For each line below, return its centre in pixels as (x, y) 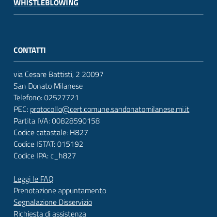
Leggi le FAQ (34, 179)
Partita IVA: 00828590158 (57, 121)
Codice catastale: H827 (51, 132)
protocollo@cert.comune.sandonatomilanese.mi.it (110, 109)
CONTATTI (30, 50)
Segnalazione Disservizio (53, 202)
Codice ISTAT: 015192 (48, 144)
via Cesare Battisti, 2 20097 (59, 74)
